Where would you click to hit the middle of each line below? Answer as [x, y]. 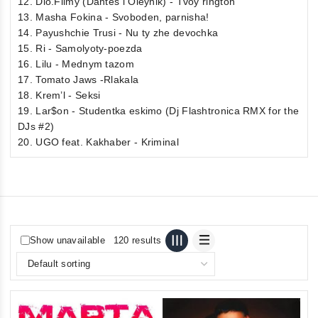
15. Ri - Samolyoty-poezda [80, 48]
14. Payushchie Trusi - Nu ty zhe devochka [118, 32]
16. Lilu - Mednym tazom [76, 64]
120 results [137, 241]
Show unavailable [67, 241]
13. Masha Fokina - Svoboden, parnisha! [114, 17]
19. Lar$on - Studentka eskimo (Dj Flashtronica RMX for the [159, 110]
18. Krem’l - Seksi [59, 95]
